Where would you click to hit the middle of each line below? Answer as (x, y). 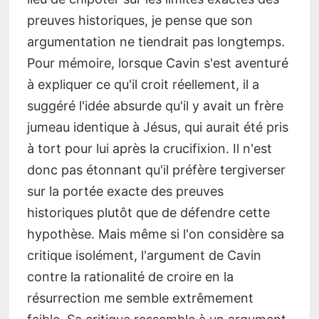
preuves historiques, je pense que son (140, 20)
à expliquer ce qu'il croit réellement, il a (143, 84)
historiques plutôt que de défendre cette (148, 212)
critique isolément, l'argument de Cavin (144, 255)
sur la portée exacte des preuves (125, 191)
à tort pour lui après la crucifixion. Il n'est (149, 148)
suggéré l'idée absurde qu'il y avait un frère (155, 105)
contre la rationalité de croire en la (130, 276)
